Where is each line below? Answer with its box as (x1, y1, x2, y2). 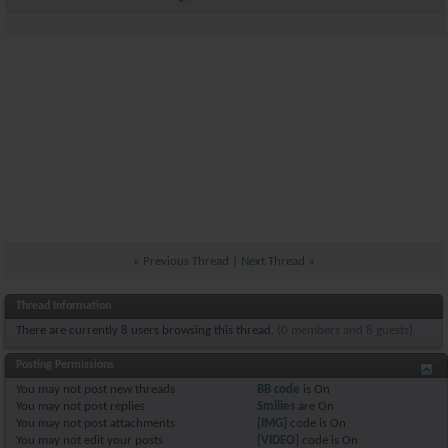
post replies (81, 399, 145, 413)
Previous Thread (143, 254, 229, 268)
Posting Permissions (16, 358, 114, 371)
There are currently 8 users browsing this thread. (16, 323, 277, 337)
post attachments (81, 416, 175, 430)
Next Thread (241, 254, 305, 268)
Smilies (257, 399, 296, 413)
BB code (257, 382, 301, 396)
